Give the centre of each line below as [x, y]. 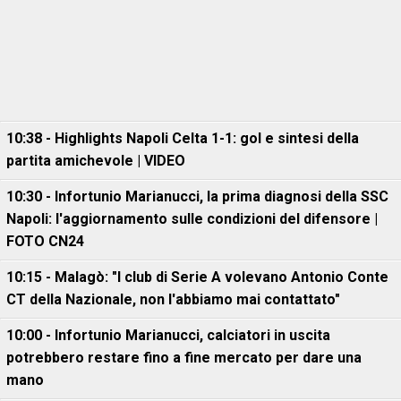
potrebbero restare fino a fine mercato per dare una [184, 358]
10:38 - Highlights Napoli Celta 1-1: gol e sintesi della [183, 138]
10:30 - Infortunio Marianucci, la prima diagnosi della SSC [197, 196]
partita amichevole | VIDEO [96, 161]
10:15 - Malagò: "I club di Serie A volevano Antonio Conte [197, 277]
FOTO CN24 [45, 241]
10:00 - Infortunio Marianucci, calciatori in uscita [168, 335]
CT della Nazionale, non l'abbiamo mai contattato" [173, 299]
